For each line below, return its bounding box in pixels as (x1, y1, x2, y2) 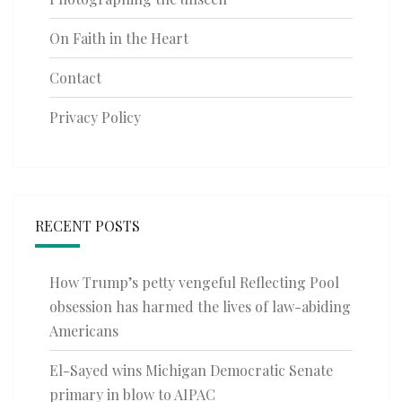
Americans (49, 321, 118, 341)
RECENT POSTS (35, 216, 140, 236)
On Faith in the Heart (49, 29, 188, 48)
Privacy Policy (49, 108, 141, 127)
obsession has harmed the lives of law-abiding (49, 297, 351, 317)
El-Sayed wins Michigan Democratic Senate (49, 361, 333, 380)
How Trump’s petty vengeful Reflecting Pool (49, 273, 339, 293)
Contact (49, 68, 101, 88)
